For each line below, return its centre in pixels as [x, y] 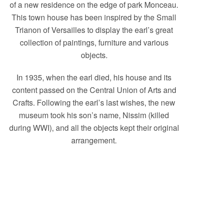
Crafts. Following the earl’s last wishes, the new [94, 102]
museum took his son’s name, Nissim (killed [94, 115]
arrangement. [94, 140]
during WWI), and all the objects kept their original [94, 127]
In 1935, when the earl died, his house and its [94, 77]
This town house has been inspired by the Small [94, 17]
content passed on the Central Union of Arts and [94, 90]
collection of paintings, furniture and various [94, 42]
